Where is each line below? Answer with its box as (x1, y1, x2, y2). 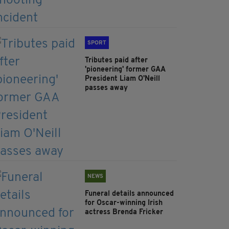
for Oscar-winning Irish (85, 199, 163, 208)
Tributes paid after (85, 57, 148, 65)
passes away (85, 84, 128, 93)
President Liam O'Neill (85, 75, 160, 83)
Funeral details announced (85, 190, 174, 198)
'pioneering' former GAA (85, 66, 165, 74)
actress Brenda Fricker (85, 209, 163, 217)
